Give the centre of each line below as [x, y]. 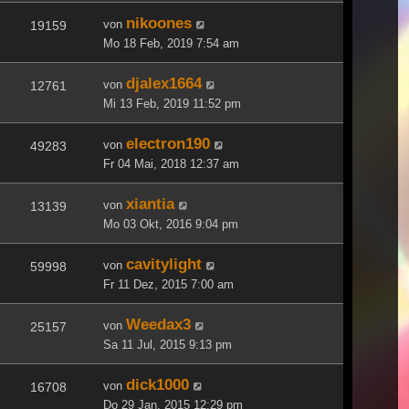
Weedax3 [158, 324]
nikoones [159, 22]
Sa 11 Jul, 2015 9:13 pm [168, 344]
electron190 [168, 143]
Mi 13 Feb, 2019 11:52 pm [172, 103]
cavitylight [164, 263]
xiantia [150, 203]
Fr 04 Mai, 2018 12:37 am [171, 163]
